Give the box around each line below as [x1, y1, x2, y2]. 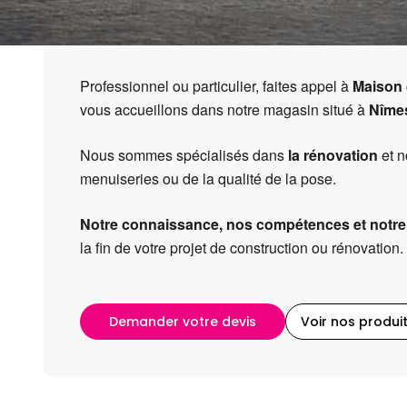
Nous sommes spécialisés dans [80, 144, 288, 165]
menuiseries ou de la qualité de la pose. [80, 168, 340, 189]
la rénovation [288, 144, 378, 165]
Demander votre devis [109, 313, 256, 331]
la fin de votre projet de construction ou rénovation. [80, 237, 403, 258]
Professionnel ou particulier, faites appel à [80, 75, 352, 96]
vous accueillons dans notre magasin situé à [80, 99, 369, 120]
